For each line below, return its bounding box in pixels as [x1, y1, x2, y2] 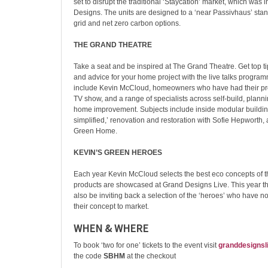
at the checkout [125, 252, 176, 260]
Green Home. [74, 127, 117, 135]
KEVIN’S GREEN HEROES [74, 148, 162, 157]
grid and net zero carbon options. [74, 19, 181, 28]
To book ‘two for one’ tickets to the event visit [74, 241, 218, 249]
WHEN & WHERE [74, 221, 148, 235]
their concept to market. [74, 202, 149, 211]
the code [74, 252, 103, 260]
